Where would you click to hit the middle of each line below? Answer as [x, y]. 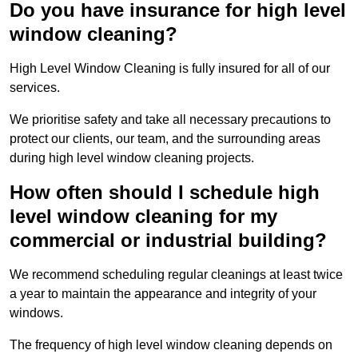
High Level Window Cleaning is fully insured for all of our [170, 68]
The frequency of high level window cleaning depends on [171, 344]
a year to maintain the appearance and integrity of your [163, 293]
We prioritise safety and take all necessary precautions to [170, 119]
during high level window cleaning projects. [132, 157]
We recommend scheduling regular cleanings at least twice [176, 274]
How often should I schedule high [165, 192]
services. [35, 87]
